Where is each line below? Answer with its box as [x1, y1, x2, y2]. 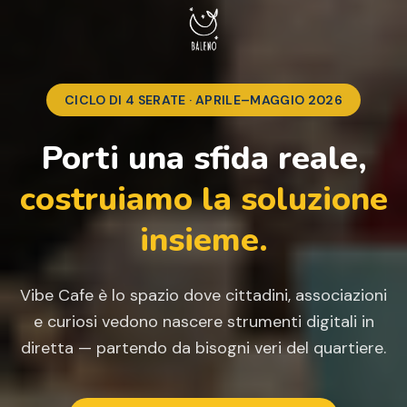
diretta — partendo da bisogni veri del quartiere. [21, 336, 386, 359]
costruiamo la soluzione [19, 176, 388, 222]
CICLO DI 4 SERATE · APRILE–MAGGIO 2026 [64, 91, 343, 108]
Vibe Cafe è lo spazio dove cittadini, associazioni [20, 283, 387, 306]
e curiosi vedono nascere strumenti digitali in [33, 310, 374, 333]
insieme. [139, 217, 268, 263]
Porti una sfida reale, [40, 135, 367, 181]
